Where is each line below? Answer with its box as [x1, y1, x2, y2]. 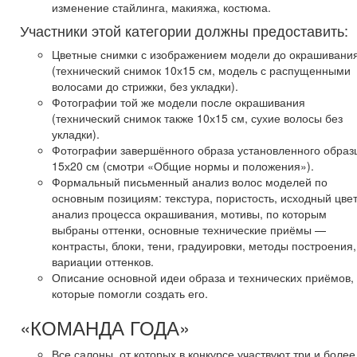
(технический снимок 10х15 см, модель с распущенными [52, 61, 351, 78]
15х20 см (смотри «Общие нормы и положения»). [52, 157, 314, 174]
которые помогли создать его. [52, 284, 208, 301]
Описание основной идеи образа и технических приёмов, [52, 269, 354, 285]
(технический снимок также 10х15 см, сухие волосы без [52, 109, 343, 126]
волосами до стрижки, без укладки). [52, 77, 238, 94]
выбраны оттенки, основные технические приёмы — [52, 221, 326, 237]
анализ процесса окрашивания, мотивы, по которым [52, 205, 327, 222]
